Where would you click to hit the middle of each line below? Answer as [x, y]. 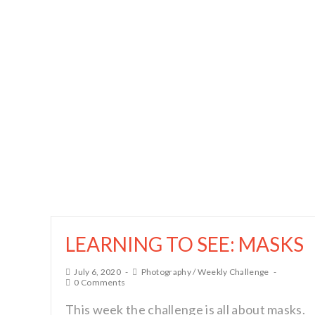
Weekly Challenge [233, 272]
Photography [166, 272]
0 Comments [100, 282]
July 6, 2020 [97, 272]
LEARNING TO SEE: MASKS [185, 244]
